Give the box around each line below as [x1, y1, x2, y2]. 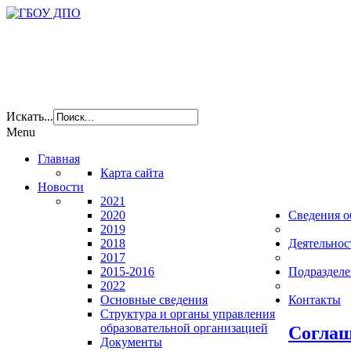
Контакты [288, 293, 341, 306]
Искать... [6, 110, 53, 123]
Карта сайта [100, 166, 164, 179]
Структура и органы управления [100, 307, 275, 320]
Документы [100, 335, 162, 349]
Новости [38, 180, 84, 194]
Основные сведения [100, 293, 208, 306]
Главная [38, 152, 80, 165]
